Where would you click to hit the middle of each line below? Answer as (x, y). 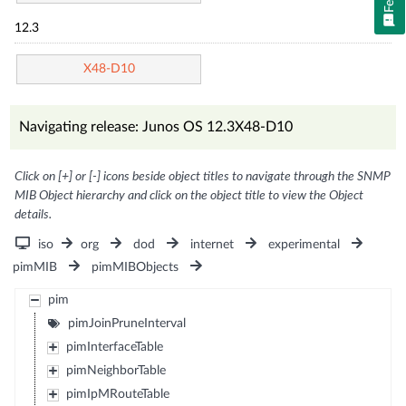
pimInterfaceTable (114, 347)
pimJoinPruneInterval (126, 323)
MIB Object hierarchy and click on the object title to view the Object (189, 195)
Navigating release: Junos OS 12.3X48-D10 (156, 126)
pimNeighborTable (116, 370)
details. (34, 214)
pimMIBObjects (135, 267)
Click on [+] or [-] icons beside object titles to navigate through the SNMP (203, 176)
